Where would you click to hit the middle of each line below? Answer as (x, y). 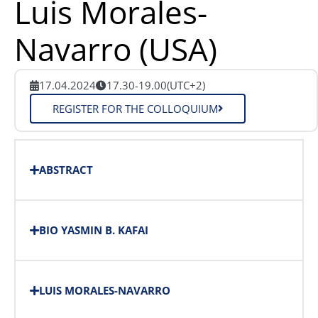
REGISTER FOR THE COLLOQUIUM (135, 108)
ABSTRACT (66, 169)
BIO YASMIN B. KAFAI (94, 230)
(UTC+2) (186, 85)
